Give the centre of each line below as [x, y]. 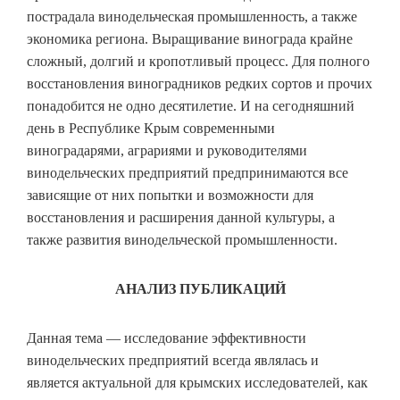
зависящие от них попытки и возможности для [170, 196]
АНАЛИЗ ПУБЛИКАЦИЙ [200, 289]
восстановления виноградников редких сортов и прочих [200, 84]
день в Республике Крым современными [151, 129]
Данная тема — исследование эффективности [167, 338]
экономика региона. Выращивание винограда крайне [190, 39]
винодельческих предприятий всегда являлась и [173, 361]
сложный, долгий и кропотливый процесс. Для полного [198, 62]
